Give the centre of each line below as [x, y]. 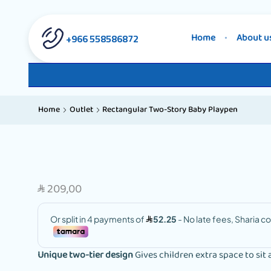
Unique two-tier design [85, 255]
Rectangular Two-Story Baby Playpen [170, 110]
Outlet [81, 110]
